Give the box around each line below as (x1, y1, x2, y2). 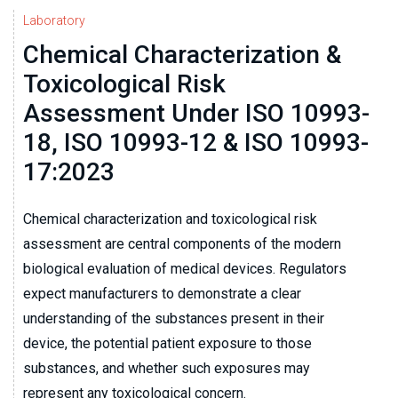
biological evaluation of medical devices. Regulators (23, 260, 346, 278)
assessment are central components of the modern (23, 235, 341, 253)
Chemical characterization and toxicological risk (23, 211, 317, 228)
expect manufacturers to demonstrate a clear (23, 285, 301, 303)
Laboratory (23, 13, 85, 28)
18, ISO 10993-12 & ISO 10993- (23, 128, 369, 158)
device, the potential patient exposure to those (23, 335, 312, 353)
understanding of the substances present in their (23, 310, 324, 328)
